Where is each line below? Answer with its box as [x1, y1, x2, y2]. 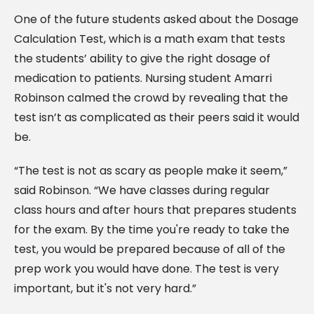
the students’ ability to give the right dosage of [14, 50, 271, 67]
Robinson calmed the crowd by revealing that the [14, 89, 288, 106]
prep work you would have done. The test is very [14, 260, 279, 277]
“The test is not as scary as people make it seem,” [14, 162, 287, 179]
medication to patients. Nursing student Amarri [14, 69, 272, 86]
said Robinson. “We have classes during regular [14, 182, 270, 198]
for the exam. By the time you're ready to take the [14, 221, 289, 238]
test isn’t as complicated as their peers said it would [14, 109, 299, 125]
